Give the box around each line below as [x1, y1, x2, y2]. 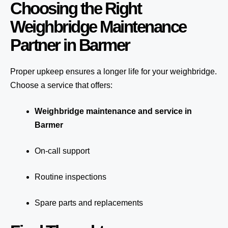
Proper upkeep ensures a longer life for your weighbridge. [10, 67, 217, 76]
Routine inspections [35, 173, 106, 181]
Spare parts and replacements [35, 198, 143, 207]
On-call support [35, 147, 90, 155]
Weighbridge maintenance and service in [35, 107, 192, 116]
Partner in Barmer [10, 36, 130, 54]
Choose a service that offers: [10, 81, 112, 90]
